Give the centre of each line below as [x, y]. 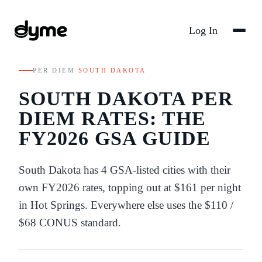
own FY [37, 187]
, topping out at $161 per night [172, 187]
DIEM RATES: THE [112, 118]
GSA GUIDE [150, 138]
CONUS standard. [79, 222]
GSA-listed [135, 170]
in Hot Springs [52, 205]
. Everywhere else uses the [145, 205]
